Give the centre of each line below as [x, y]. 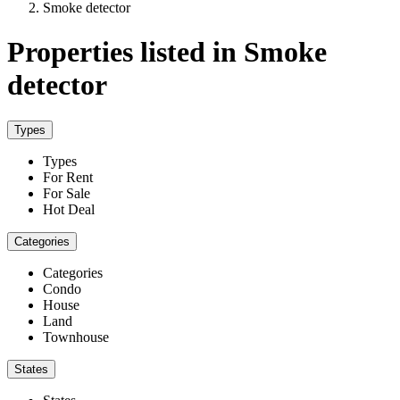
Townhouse [76, 337]
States [31, 370]
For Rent [68, 178]
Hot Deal [69, 210]
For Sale [67, 194]
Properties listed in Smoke [167, 51]
